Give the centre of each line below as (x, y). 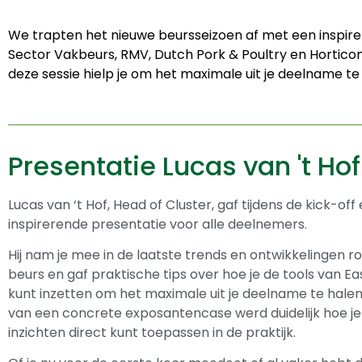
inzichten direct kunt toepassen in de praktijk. (152, 333)
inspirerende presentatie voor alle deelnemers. (158, 224)
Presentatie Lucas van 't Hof (184, 166)
